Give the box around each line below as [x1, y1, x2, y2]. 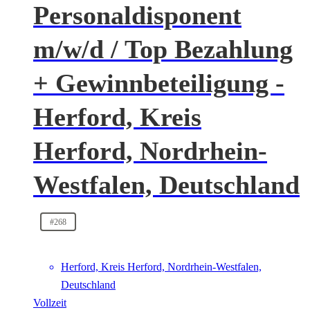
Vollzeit [33, 296, 66, 309]
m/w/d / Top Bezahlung [33, 35, 293, 64]
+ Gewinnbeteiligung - [33, 69, 284, 98]
